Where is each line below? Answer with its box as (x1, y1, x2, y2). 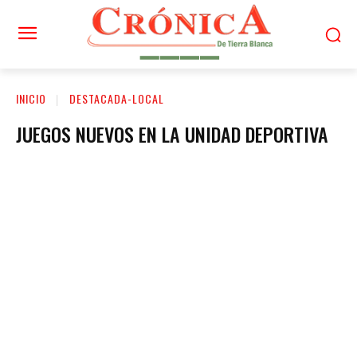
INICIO (16, 89, 46, 107)
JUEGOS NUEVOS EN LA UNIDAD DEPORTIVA (16, 119, 328, 148)
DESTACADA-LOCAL (69, 89, 164, 107)
